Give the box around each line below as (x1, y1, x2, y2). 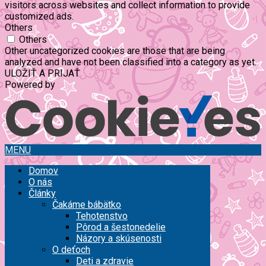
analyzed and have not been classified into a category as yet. (5, 56, 256, 68)
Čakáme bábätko (52, 198, 121, 210)
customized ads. (5, 11, 74, 23)
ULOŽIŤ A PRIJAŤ (5, 68, 80, 80)
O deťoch (52, 243, 90, 255)
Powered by (5, 79, 55, 91)
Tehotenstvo (76, 210, 128, 221)
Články (28, 187, 56, 199)
